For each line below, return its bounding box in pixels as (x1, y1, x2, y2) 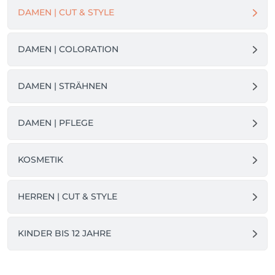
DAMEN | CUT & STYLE (18, 7, 114, 18)
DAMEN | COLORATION (18, 44, 118, 55)
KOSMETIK (18, 154, 63, 165)
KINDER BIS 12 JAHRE (18, 228, 111, 239)
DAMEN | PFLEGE (18, 117, 93, 128)
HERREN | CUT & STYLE (18, 191, 117, 202)
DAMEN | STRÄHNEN (18, 80, 107, 91)
